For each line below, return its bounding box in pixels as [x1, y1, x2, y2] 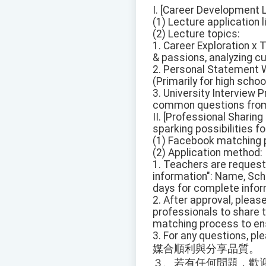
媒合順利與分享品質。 [153, 243, 259, 255]
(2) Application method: [153, 147, 262, 159]
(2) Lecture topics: [153, 28, 240, 40]
